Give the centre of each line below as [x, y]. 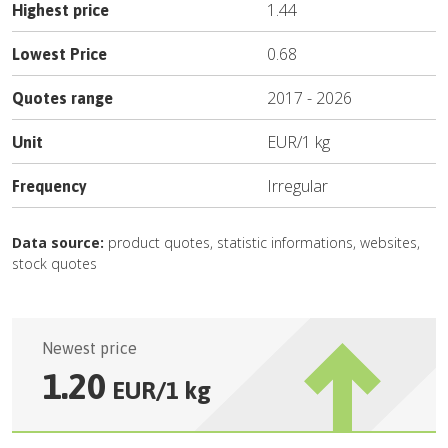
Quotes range [62, 98]
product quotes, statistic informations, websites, [262, 242]
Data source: [58, 242]
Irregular [297, 186]
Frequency [49, 186]
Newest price [89, 348]
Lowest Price [59, 54]
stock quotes [54, 263]
